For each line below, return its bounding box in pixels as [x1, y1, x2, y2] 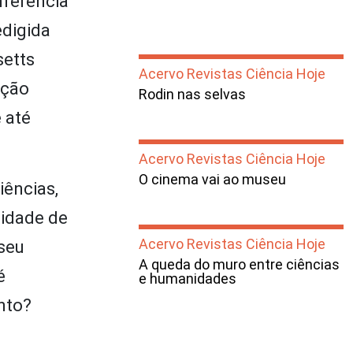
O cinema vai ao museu [139, 171, 286, 188]
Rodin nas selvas [139, 86, 246, 102]
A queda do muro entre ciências [139, 256, 340, 273]
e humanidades [139, 270, 236, 287]
